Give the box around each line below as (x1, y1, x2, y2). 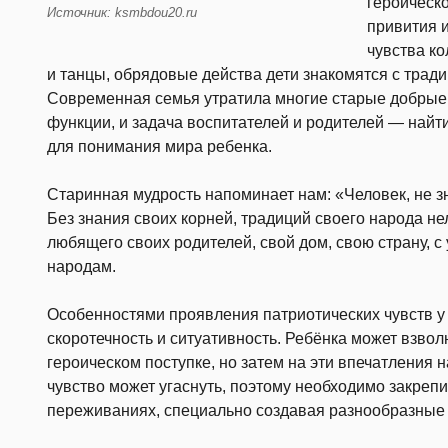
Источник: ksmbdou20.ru (47, 4, 197, 20)
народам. (47, 258, 116, 276)
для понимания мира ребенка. (47, 138, 272, 156)
